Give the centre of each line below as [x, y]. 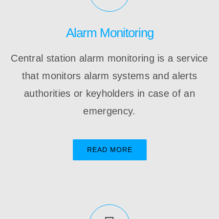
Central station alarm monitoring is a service [109, 58]
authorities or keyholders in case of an [109, 93]
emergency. [109, 111]
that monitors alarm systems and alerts [109, 76]
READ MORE [109, 149]
